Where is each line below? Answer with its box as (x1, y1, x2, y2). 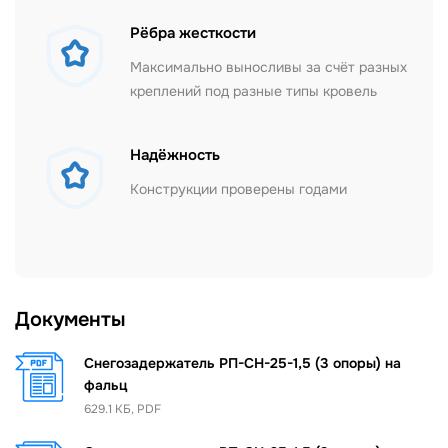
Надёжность (130, 145, 220, 165)
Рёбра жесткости (130, 23, 256, 43)
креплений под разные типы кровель (130, 82, 377, 100)
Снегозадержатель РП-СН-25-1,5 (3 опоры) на (84, 354, 402, 372)
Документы (15, 307, 125, 332)
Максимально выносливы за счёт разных (130, 58, 407, 76)
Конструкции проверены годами (130, 180, 347, 198)
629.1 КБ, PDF (84, 401, 162, 417)
